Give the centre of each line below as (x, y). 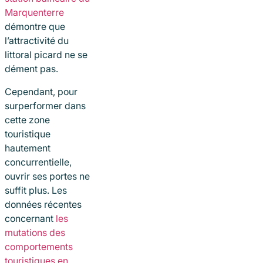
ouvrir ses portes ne (47, 176)
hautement (28, 148)
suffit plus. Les (36, 190)
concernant (30, 218)
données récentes (43, 204)
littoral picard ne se (46, 55)
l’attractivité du (37, 41)
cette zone (27, 119)
